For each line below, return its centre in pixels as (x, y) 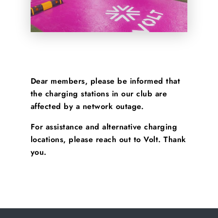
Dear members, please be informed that (105, 81)
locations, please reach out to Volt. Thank (108, 139)
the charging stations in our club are (99, 94)
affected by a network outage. (87, 106)
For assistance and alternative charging (104, 127)
